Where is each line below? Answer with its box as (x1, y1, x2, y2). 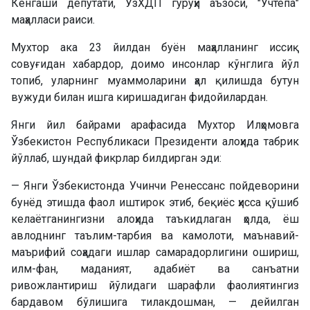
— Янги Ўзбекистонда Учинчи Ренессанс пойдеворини (11, 179, 299, 192)
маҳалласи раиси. (11, 12, 95, 26)
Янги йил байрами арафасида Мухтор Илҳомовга (11, 118, 299, 131)
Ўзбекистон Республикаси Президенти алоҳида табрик (11, 134, 299, 148)
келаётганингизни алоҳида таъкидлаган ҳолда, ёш (11, 212, 299, 226)
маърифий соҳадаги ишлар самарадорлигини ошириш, (11, 245, 299, 259)
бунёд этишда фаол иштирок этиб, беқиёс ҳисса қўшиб (11, 195, 299, 209)
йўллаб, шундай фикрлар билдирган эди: (11, 151, 221, 165)
